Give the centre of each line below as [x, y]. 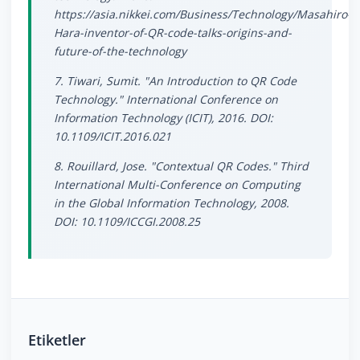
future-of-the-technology [120, 51]
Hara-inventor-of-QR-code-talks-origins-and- [173, 33]
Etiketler [57, 340]
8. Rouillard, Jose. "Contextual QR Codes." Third [181, 166]
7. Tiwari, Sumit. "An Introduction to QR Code [175, 81]
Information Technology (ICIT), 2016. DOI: [164, 118]
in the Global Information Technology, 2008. [172, 203]
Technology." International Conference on [166, 100]
